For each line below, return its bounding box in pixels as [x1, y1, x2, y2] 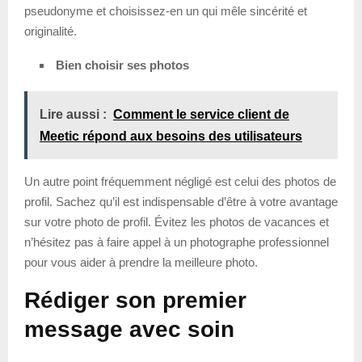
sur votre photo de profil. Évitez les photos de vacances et [24, 214, 329, 229]
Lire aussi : [40, 107, 107, 121]
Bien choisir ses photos [53, 57, 189, 72]
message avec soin [24, 316, 234, 342]
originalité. [24, 23, 77, 38]
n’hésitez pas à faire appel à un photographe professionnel [24, 234, 329, 249]
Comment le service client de [113, 107, 289, 121]
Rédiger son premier [24, 287, 246, 313]
